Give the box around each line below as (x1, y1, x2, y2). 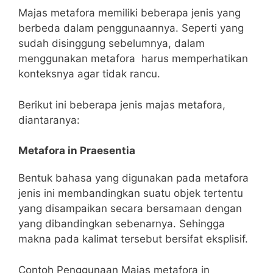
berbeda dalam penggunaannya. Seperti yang (18, 22, 244, 35)
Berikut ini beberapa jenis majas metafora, (18, 98, 225, 111)
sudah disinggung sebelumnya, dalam (18, 37, 205, 50)
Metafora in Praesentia (18, 144, 135, 157)
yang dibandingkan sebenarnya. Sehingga (18, 218, 225, 230)
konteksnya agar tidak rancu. (18, 68, 163, 80)
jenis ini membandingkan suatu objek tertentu (18, 187, 243, 200)
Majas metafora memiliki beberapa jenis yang (18, 7, 241, 19)
